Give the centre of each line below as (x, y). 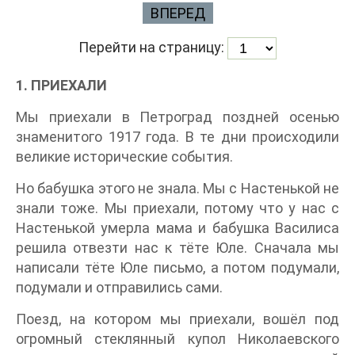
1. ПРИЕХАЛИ (61, 86)
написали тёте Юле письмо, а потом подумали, (177, 268)
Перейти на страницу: (153, 47)
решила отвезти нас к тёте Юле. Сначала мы (177, 248)
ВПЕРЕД (177, 13)
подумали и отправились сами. (119, 288)
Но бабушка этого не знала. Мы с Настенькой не (177, 189)
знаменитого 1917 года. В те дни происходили (177, 137)
